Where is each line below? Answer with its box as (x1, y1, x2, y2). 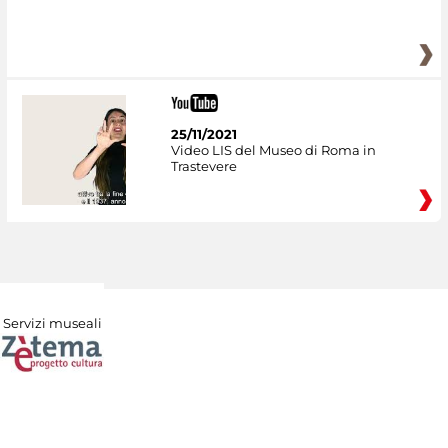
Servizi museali (2, 314, 102, 331)
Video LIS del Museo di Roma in (170, 141, 376, 158)
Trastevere (170, 157, 237, 174)
